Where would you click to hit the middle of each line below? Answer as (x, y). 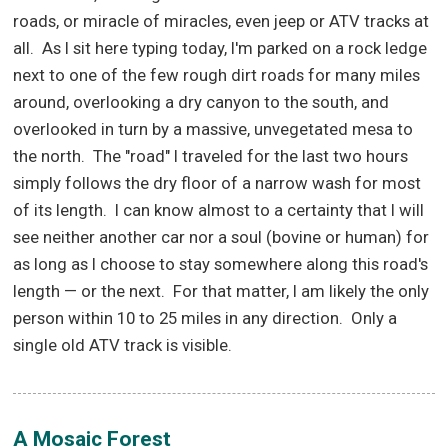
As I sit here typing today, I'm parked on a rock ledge (235, 48)
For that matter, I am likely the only (301, 291)
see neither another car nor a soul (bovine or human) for (221, 237)
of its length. (60, 210)
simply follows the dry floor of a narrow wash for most (217, 183)
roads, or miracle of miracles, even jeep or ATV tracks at (221, 21)
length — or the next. (89, 291)
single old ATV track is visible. (123, 345)
